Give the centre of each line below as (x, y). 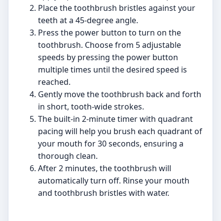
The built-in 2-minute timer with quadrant (115, 119)
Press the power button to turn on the (110, 33)
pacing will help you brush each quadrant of (120, 131)
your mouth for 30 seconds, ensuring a (111, 144)
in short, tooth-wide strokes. (91, 107)
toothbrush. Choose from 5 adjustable (110, 45)
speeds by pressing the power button (108, 57)
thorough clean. (68, 156)
